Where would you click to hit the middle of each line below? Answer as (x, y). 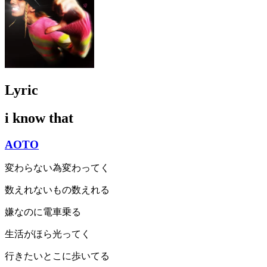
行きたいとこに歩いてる (57, 256)
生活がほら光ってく (48, 234)
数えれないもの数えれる (57, 190)
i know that (39, 118)
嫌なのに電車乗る (43, 212)
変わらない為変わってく (57, 168)
